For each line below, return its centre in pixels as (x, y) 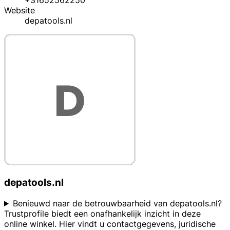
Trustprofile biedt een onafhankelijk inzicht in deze (102, 214)
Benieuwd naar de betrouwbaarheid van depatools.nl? (117, 203)
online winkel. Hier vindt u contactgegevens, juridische (110, 224)
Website (20, 10)
